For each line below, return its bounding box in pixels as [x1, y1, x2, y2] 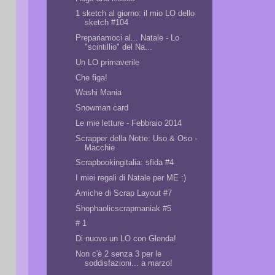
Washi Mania [76, 88, 122, 98]
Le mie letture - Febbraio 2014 [76, 118, 182, 128]
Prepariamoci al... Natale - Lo [76, 33, 180, 42]
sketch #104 [85, 18, 129, 28]
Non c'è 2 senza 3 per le [76, 249, 162, 258]
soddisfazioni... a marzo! [85, 258, 173, 268]
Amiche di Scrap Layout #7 [76, 188, 172, 198]
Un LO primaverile [76, 57, 140, 67]
